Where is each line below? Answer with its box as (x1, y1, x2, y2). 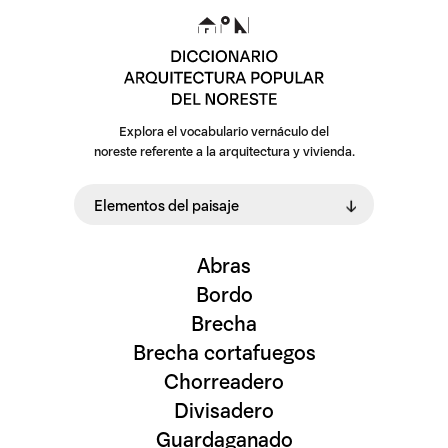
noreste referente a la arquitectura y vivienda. (93, 142, 355, 158)
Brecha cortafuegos (132, 337, 316, 364)
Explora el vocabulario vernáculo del (119, 122, 329, 138)
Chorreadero (164, 366, 284, 393)
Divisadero (174, 395, 274, 422)
